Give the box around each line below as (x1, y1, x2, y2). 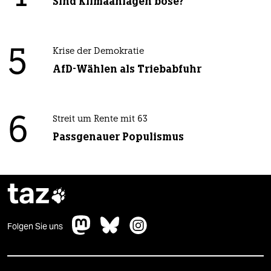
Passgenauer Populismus (52, 130, 184, 144)
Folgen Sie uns (7, 221, 63, 232)
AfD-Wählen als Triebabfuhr (52, 62, 201, 76)
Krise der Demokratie (52, 47, 144, 57)
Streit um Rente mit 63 (52, 115, 148, 125)
